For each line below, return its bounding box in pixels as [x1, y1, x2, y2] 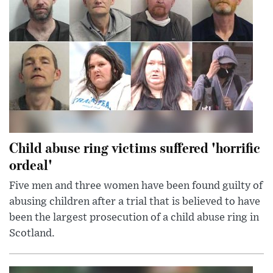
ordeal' [9, 155, 52, 174]
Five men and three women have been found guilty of [9, 180, 263, 192]
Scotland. [9, 228, 55, 239]
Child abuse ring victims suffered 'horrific [9, 138, 260, 157]
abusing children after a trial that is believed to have [9, 196, 260, 208]
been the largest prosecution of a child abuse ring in [9, 212, 259, 224]
